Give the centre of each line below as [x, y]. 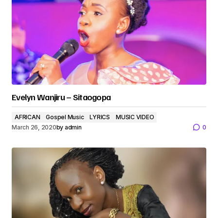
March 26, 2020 [34, 127]
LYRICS [100, 117]
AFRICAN [27, 117]
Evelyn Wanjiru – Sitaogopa [61, 97]
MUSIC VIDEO [135, 117]
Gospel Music [65, 117]
